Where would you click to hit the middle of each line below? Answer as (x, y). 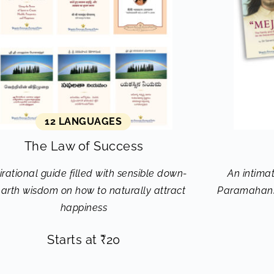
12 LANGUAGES (83, 121)
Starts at (74, 240)
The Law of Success (84, 146)
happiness (84, 208)
